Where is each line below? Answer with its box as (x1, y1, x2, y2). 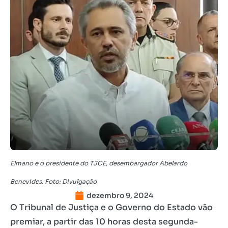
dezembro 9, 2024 (87, 190, 153, 200)
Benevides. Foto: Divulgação (10, 177, 97, 185)
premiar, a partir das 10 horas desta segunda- (10, 216, 198, 227)
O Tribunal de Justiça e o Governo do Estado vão (10, 202, 213, 213)
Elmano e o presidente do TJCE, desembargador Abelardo (10, 159, 187, 167)
